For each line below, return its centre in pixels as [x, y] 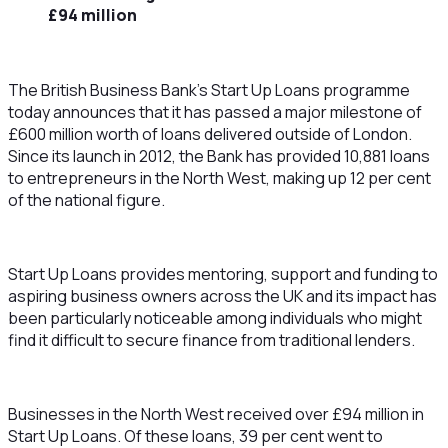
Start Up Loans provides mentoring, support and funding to [222, 274]
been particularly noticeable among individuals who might [214, 318]
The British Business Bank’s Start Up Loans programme [208, 90]
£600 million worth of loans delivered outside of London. [209, 134]
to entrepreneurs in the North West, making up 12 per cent [219, 178]
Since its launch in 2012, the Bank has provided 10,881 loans [218, 156]
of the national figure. [86, 200]
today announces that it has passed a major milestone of [214, 112]
